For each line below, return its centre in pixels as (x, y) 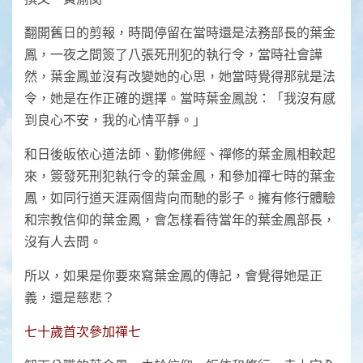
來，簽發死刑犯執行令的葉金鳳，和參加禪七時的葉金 (180, 176)
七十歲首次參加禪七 (83, 331)
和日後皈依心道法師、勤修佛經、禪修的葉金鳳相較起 (180, 154)
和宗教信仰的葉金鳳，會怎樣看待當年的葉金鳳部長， (180, 220)
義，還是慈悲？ (70, 297)
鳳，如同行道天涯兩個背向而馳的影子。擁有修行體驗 (180, 198)
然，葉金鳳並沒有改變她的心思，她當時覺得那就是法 (180, 76)
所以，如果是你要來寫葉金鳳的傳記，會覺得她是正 (173, 275)
